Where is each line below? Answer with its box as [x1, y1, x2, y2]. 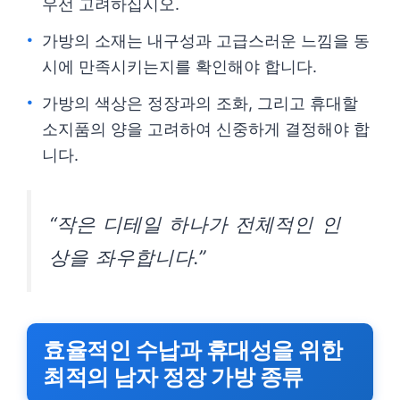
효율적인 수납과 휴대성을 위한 [43, 337, 342, 363]
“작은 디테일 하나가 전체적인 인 [49, 212, 341, 236]
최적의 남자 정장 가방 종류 [43, 363, 304, 390]
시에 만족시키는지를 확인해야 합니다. [42, 57, 317, 76]
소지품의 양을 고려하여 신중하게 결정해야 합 [42, 120, 370, 138]
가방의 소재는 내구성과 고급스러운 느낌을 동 [42, 31, 370, 50]
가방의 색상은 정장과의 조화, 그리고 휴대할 [42, 94, 358, 112]
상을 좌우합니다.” [49, 246, 206, 269]
